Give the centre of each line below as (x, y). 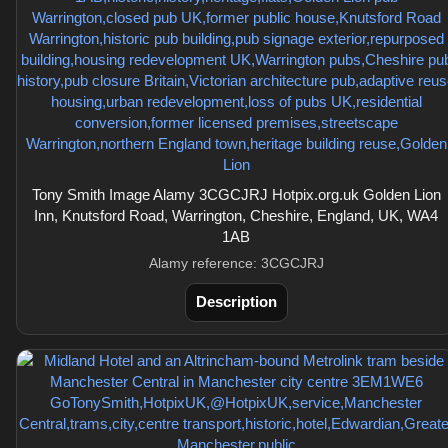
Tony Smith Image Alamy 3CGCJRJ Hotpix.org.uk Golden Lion (236, 194)
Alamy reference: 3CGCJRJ (236, 263)
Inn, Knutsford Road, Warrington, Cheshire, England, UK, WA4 (236, 215)
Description (236, 301)
